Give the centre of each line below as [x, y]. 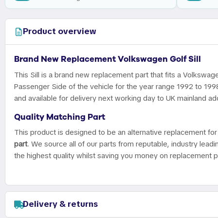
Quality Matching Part [60, 117]
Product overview [60, 32]
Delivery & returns [60, 204]
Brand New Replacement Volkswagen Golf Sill [108, 59]
